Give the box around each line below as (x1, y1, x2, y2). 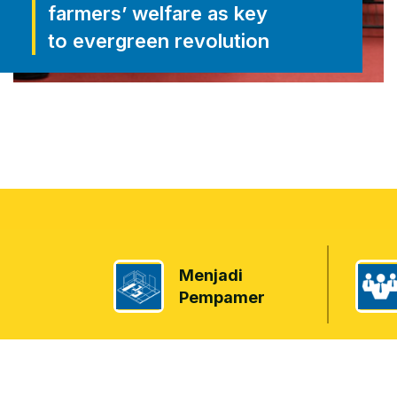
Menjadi (179, 266, 243, 284)
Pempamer (179, 288, 265, 307)
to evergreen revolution (48, 28, 269, 52)
